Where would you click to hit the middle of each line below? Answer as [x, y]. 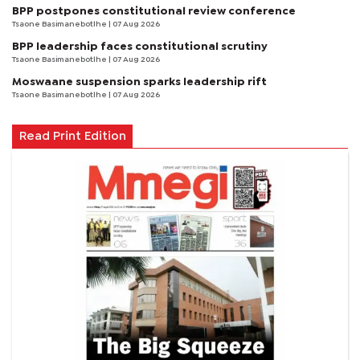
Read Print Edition [72, 137]
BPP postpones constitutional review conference [154, 12]
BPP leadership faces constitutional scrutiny [140, 47]
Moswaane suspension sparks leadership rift [139, 82]
